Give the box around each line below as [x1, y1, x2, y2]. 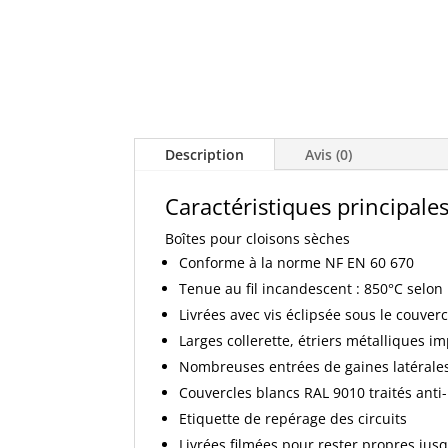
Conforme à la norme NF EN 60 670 [179, 252, 415, 272]
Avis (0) [305, 144, 353, 164]
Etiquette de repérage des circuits [179, 408, 408, 428]
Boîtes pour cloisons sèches [165, 228, 351, 248]
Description [165, 144, 245, 164]
